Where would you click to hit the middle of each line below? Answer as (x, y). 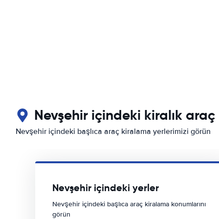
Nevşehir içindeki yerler (106, 188)
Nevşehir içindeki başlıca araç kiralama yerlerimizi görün (113, 131)
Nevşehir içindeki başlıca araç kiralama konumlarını (129, 204)
